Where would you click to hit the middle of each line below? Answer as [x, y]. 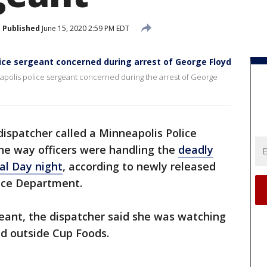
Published [21, 28]
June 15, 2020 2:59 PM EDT [85, 28]
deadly [196, 150]
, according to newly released [139, 166]
